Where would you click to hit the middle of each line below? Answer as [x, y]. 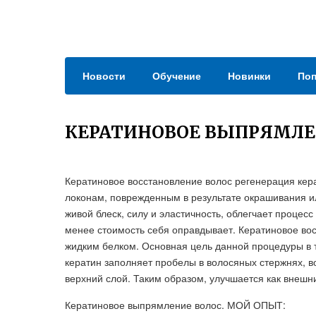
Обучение [177, 75]
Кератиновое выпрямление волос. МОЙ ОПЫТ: [175, 305]
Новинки [249, 75]
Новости [104, 75]
